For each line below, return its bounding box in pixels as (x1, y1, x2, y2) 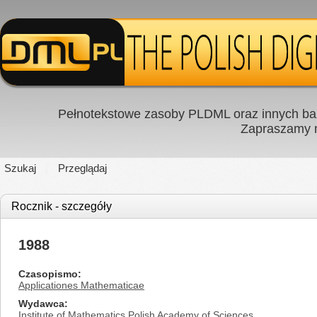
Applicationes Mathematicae (18, 279, 144, 291)
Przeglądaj (58, 162, 107, 174)
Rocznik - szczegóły (11, 200, 112, 212)
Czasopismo (18, 268, 78, 279)
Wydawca (18, 298, 64, 309)
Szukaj (4, 162, 36, 174)
